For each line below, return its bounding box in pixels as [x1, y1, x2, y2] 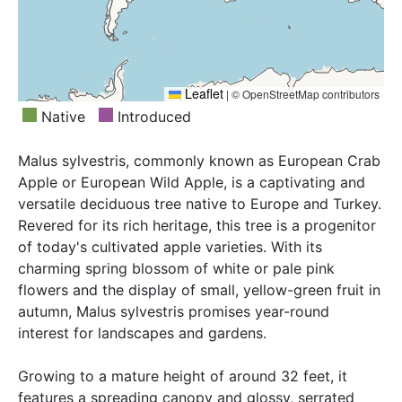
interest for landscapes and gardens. [18, 324, 267, 343]
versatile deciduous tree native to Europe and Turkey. [18, 195, 381, 214]
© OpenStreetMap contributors [229, 86, 380, 102]
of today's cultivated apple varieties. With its [18, 238, 322, 257]
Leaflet [181, 84, 223, 103]
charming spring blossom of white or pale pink [18, 259, 335, 278]
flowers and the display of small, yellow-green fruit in [18, 281, 380, 300]
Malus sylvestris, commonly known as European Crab [18, 152, 380, 170]
